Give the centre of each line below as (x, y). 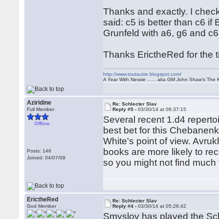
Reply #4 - (125, 206)
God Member (42, 206)
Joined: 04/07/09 (46, 158)
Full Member (41, 109)
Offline (42, 123)
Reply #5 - (125, 109)
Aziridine (39, 103)
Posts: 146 (39, 151)
